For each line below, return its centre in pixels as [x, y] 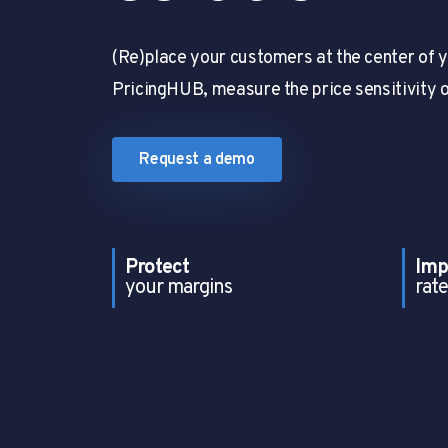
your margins [178, 288]
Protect [157, 268]
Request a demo [197, 159]
